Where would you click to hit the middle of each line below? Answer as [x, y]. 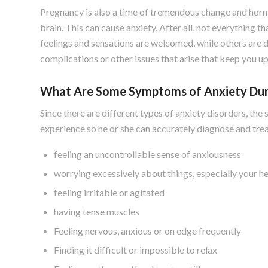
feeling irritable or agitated [109, 192]
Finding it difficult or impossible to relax [135, 249]
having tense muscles [97, 211]
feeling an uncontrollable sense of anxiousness [147, 154]
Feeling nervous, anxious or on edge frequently [147, 230]
